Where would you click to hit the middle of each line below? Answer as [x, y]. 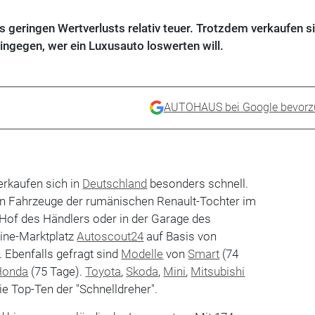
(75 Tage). [57, 271]
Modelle [142, 253]
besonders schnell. [198, 183]
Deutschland [115, 183]
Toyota [103, 271]
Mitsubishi [218, 271]
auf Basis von [180, 236]
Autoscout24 [110, 236]
